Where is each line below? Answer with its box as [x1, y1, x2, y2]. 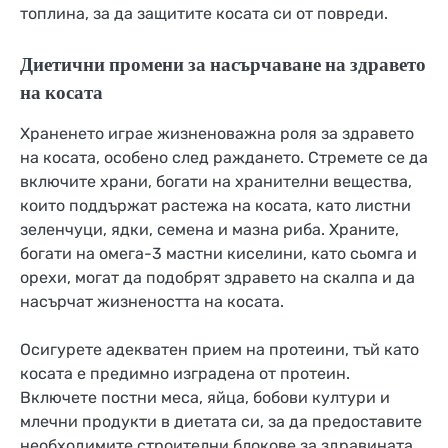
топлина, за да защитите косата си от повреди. [20, 4, 388, 24]
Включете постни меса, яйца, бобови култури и [20, 388, 390, 408]
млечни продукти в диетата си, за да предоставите [20, 412, 422, 432]
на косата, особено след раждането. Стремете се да [20, 148, 428, 168]
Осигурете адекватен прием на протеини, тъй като [20, 340, 419, 360]
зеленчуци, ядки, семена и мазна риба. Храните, [20, 220, 399, 240]
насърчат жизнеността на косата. [20, 292, 284, 312]
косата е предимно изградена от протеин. [20, 364, 350, 384]
